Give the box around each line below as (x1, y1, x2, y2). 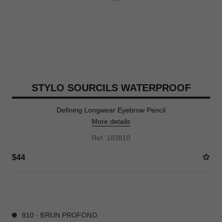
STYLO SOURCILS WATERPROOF (31, 82, 191, 93)
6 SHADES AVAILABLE (11, 187, 77, 194)
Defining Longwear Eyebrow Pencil (56, 106, 166, 114)
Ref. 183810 (92, 134, 130, 142)
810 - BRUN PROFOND (21, 211, 97, 219)
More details (92, 117, 130, 125)
